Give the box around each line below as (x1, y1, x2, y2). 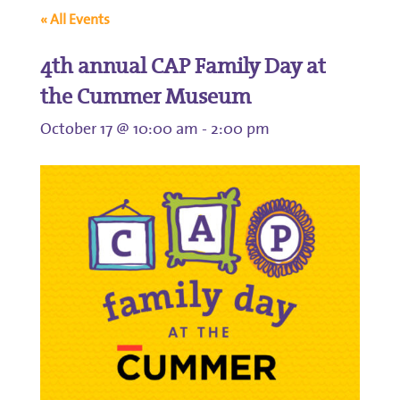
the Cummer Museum (39, 79, 251, 113)
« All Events (39, 7, 110, 30)
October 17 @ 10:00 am (39, 115, 198, 141)
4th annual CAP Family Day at (39, 48, 326, 83)
